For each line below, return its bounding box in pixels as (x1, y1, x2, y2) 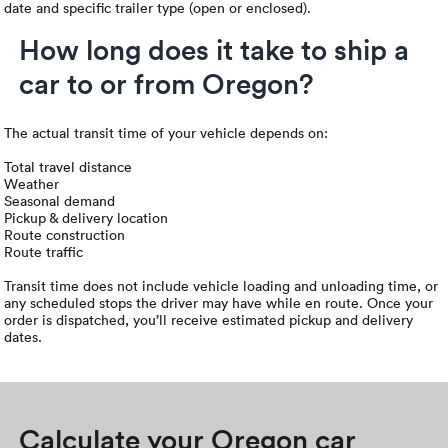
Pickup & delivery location (4, 208, 169, 228)
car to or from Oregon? (19, 64, 315, 103)
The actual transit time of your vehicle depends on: (4, 123, 329, 143)
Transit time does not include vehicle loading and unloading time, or (4, 276, 439, 296)
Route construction (4, 225, 126, 245)
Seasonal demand (4, 191, 116, 211)
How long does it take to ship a (19, 30, 410, 69)
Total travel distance (4, 157, 133, 177)
